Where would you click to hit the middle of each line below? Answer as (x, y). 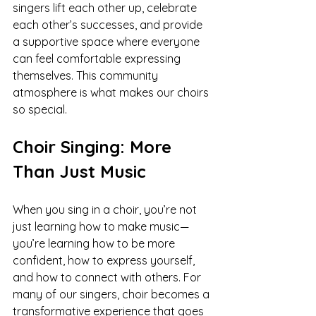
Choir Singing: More (95, 147)
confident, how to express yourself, (105, 260)
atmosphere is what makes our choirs (112, 92)
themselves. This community (87, 75)
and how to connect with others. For (108, 277)
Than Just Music (79, 171)
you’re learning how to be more (95, 243)
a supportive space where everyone (108, 42)
